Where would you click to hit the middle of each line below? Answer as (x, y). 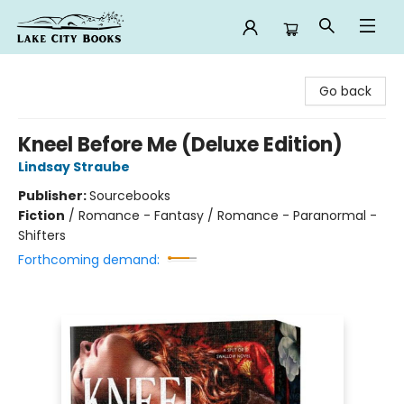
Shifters (42, 235)
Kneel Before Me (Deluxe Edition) (180, 145)
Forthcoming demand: (89, 260)
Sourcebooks (130, 196)
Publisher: (54, 196)
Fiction (41, 216)
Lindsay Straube (74, 167)
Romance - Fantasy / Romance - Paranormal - (228, 216)
